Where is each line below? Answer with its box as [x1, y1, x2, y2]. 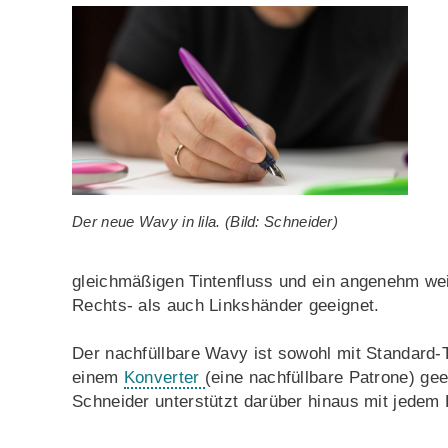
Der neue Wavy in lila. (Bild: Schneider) [72, 212, 338, 230]
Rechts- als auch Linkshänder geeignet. [72, 295, 385, 315]
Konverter [123, 367, 205, 387]
